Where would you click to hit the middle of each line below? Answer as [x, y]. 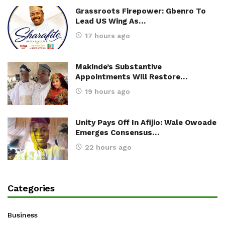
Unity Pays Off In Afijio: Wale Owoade [146, 122]
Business [23, 215]
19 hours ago [107, 91]
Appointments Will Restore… [131, 77]
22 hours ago [108, 147]
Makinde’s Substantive [119, 67]
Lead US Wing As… [110, 21]
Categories [31, 188]
